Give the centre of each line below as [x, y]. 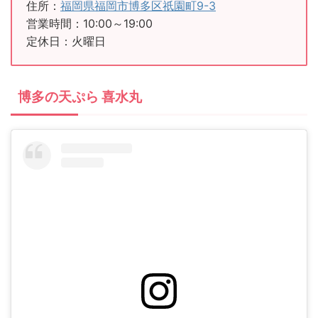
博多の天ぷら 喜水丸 [80, 97]
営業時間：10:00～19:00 [89, 24]
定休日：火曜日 [66, 42]
